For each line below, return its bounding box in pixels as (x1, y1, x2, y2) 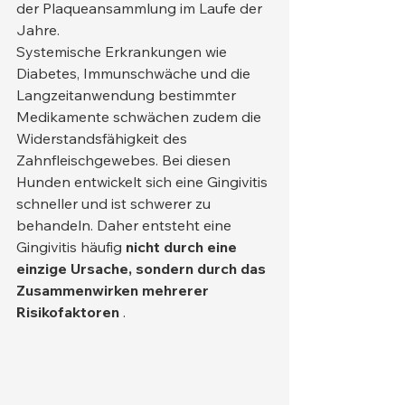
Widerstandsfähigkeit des (16, 129, 191, 148)
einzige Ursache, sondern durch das (16, 259, 269, 278)
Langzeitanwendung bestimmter (16, 86, 240, 105)
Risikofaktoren (16, 303, 119, 322)
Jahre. (16, 21, 60, 40)
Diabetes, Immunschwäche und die (16, 64, 254, 83)
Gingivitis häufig (16, 238, 126, 257)
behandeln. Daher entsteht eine (16, 216, 235, 235)
